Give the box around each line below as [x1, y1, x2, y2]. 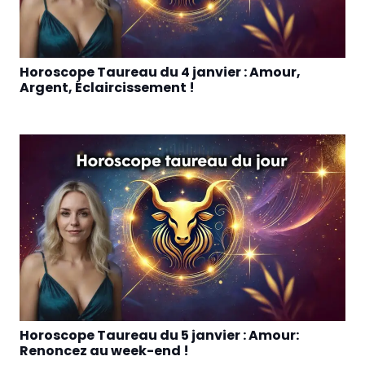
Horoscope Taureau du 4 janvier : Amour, [20, 63, 301, 82]
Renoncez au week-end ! [20, 341, 189, 360]
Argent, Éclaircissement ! [20, 78, 195, 98]
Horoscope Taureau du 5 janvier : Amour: [20, 325, 299, 345]
